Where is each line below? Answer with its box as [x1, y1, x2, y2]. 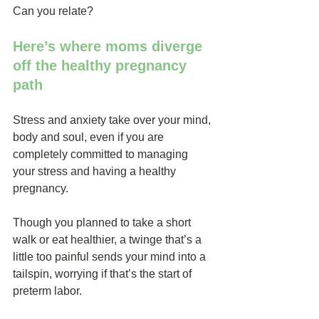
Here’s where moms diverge [13, 38, 206, 54]
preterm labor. [13, 285, 82, 297]
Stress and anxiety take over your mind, [13, 114, 214, 126]
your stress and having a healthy [13, 165, 179, 177]
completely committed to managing [13, 148, 191, 160]
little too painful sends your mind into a [13, 251, 209, 263]
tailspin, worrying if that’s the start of [13, 268, 194, 280]
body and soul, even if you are [13, 131, 167, 143]
